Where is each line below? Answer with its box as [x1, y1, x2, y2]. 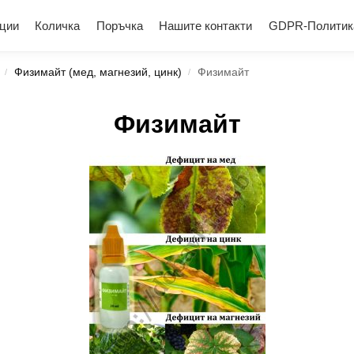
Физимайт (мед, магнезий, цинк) [13, 66, 182, 78]
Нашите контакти [159, 19, 253, 32]
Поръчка [96, 19, 143, 32]
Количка [35, 19, 81, 32]
